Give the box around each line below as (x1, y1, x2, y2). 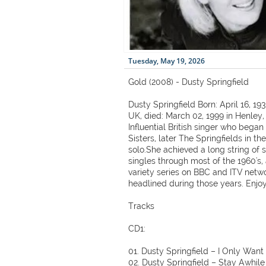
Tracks (128, 201, 154, 211)
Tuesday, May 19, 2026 (128, 56, 205, 66)
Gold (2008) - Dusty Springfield (128, 77, 249, 87)
